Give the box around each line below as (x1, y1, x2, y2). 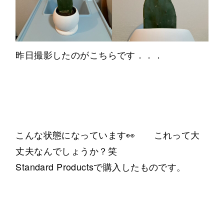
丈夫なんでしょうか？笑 (15, 144, 117, 157)
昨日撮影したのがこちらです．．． (15, 48, 163, 61)
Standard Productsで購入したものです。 (15, 160, 186, 173)
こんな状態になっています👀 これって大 (15, 128, 200, 141)
